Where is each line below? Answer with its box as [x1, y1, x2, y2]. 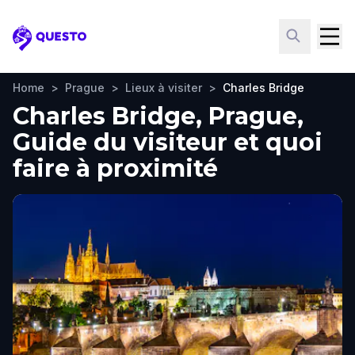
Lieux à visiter [125, 81, 202, 94]
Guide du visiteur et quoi [13, 128, 323, 157]
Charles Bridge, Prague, [13, 101, 303, 131]
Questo [12, 37, 60, 55]
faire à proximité [13, 154, 218, 183]
